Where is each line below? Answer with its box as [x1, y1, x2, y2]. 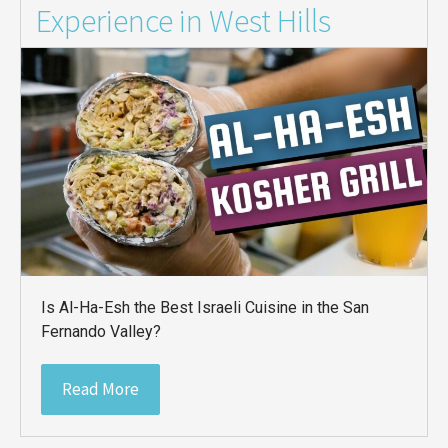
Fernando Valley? [41, 322, 162, 342]
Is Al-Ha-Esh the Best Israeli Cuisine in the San [41, 298, 370, 318]
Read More [62, 378, 140, 401]
